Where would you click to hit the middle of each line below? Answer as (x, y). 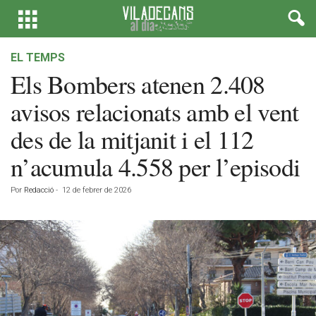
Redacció (39, 190)
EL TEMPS (38, 57)
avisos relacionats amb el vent (155, 111)
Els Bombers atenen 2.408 (138, 84)
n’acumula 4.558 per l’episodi (156, 166)
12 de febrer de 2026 (97, 190)
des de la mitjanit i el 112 (132, 139)
